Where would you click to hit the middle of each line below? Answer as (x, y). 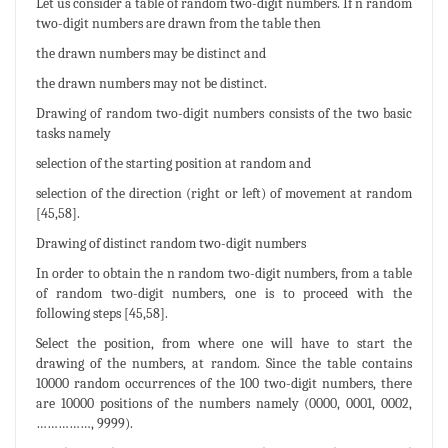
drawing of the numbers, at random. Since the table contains (224, 363)
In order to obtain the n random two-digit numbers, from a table (224, 273)
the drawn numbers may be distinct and (151, 53)
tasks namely (73, 133)
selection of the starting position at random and (173, 163)
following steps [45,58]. (102, 313)
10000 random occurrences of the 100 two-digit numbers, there (224, 383)
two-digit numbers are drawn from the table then (178, 23)
